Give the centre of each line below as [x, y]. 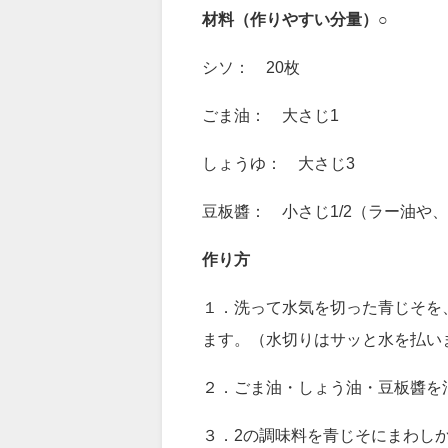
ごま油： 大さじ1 [271, 225]
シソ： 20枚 [251, 177]
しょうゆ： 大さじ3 [279, 273]
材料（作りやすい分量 [282, 129]
